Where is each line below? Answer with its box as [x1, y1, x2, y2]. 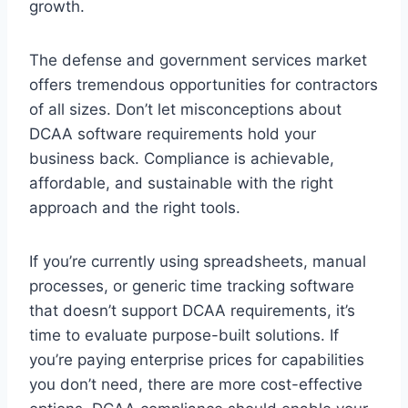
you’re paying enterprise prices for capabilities [29, 350, 364, 369]
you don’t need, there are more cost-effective [29, 374, 362, 393]
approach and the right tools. [29, 198, 240, 217]
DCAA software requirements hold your [29, 124, 316, 143]
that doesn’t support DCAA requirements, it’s [29, 301, 355, 320]
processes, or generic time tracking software [29, 276, 354, 295]
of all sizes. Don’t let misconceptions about [29, 99, 342, 118]
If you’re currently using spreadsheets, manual [29, 251, 366, 270]
